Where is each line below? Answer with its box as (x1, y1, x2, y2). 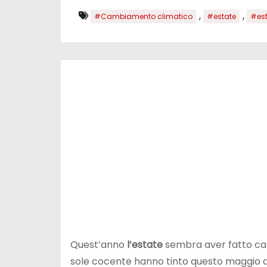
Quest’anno (70, 237, 127, 252)
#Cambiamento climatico (94, 11, 193, 21)
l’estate (127, 237, 163, 252)
